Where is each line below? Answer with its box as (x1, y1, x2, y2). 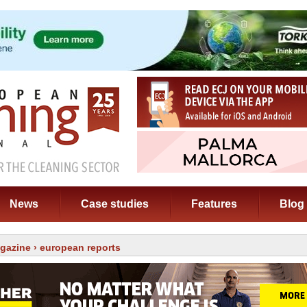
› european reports (31, 242, 121, 253)
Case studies (81, 198, 149, 210)
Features (191, 198, 237, 210)
